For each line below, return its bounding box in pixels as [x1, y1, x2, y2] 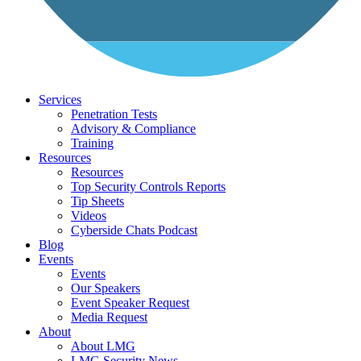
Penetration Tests [71, 106, 157, 121]
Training [71, 135, 114, 150]
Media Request [71, 309, 147, 324]
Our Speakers [71, 280, 140, 295]
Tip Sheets [71, 193, 124, 208]
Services [39, 92, 81, 106]
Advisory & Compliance [71, 121, 196, 135]
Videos [71, 208, 106, 222]
